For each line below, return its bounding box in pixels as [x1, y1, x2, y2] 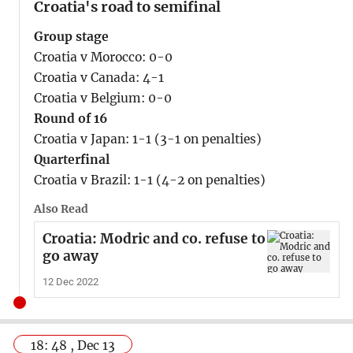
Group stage [33, 29, 109, 45]
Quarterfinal [33, 152, 110, 168]
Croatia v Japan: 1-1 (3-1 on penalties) [33, 132, 262, 147]
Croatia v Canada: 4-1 [33, 70, 164, 86]
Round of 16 [33, 111, 107, 127]
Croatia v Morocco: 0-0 [33, 50, 173, 65]
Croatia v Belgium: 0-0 [33, 91, 172, 106]
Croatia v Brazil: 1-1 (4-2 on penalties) [33, 173, 266, 188]
